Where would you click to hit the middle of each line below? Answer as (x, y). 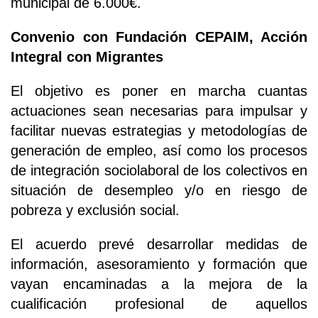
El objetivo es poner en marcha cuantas (159, 91)
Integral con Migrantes (87, 56)
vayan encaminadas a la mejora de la (159, 284)
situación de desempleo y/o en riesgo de (159, 190)
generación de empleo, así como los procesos (159, 150)
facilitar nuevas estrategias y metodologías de (159, 130)
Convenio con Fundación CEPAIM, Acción (159, 37)
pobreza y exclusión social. (95, 210)
